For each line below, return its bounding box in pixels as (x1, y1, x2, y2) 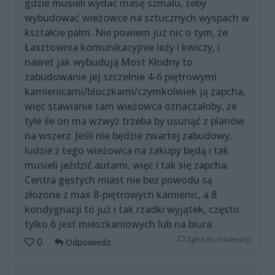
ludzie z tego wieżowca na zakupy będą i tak (25, 144, 229, 158)
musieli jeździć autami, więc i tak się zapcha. (25, 158, 229, 172)
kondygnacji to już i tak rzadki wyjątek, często (25, 203, 239, 217)
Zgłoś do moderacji (185, 234, 250, 244)
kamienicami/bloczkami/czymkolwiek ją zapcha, (25, 85, 246, 99)
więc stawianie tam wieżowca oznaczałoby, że (25, 99, 237, 114)
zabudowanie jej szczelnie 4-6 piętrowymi (25, 70, 217, 84)
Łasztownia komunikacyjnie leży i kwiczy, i (25, 41, 220, 55)
